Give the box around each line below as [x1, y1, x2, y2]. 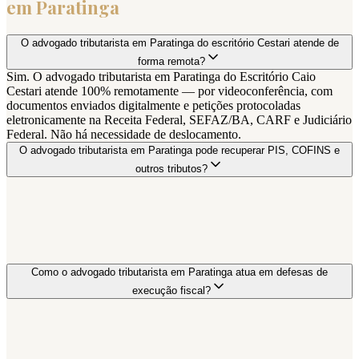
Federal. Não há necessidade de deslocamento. [6, 127, 241, 141]
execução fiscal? [132, 284, 211, 296]
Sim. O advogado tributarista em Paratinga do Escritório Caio [6, 69, 316, 83]
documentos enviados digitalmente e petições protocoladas [6, 98, 301, 112]
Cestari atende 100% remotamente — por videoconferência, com [6, 83, 333, 98]
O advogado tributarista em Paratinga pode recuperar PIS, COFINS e [19, 143, 340, 156]
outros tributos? [135, 162, 208, 175]
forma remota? [138, 54, 205, 67]
